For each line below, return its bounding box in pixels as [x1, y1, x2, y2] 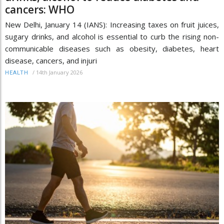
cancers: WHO [5, 2, 74, 17]
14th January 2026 [36, 68, 82, 76]
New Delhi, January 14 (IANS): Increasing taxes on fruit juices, [5, 19, 219, 30]
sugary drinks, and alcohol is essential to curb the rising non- [5, 31, 219, 42]
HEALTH [5, 69, 28, 76]
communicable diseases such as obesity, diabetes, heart [5, 43, 219, 54]
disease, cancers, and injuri [5, 55, 97, 66]
